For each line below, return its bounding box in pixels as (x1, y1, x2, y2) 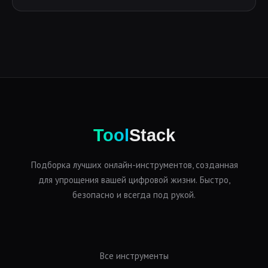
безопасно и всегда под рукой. (72, 189, 196, 200)
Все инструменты (99, 250, 169, 261)
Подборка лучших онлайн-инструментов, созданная (30, 159, 238, 170)
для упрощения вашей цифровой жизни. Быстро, (38, 174, 230, 185)
